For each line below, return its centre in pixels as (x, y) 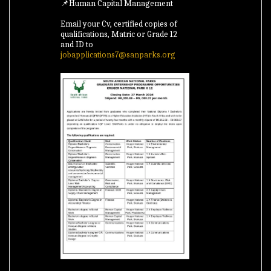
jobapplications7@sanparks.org (118, 55)
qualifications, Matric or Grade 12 (119, 34)
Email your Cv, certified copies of (119, 24)
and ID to (77, 44)
